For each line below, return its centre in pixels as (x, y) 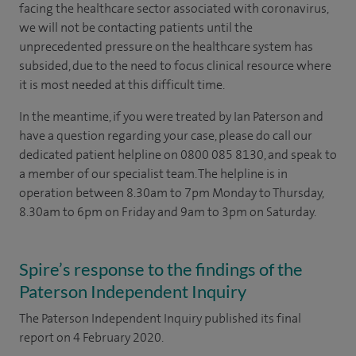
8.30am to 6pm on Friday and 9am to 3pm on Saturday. (168, 212)
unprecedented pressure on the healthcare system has (166, 46)
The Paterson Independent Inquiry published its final (160, 318)
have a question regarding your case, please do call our (166, 135)
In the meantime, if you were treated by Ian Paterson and (171, 116)
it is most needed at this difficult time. (122, 85)
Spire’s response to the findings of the (161, 269)
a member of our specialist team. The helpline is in (153, 174)
